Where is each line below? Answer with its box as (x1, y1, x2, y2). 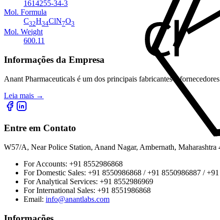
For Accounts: (24, 159, 69, 168)
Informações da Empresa (4, 54, 105, 65)
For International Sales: (24, 186, 97, 194)
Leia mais (4, 91, 34, 100)
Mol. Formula (4, 7, 47, 16)
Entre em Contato (4, 123, 76, 134)
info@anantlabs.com (46, 194, 110, 203)
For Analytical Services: (24, 177, 100, 186)
